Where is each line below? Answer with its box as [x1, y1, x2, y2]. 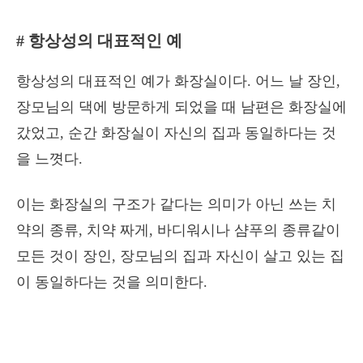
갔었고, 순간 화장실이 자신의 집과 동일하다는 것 [16, 125, 336, 141]
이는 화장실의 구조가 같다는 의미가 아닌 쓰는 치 [16, 196, 336, 212]
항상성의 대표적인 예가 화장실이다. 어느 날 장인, [16, 73, 340, 89]
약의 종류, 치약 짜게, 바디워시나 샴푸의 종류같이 [16, 222, 340, 238]
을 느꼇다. [16, 151, 83, 167]
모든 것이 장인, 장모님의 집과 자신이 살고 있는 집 [16, 248, 344, 264]
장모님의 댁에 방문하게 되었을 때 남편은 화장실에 [16, 99, 347, 115]
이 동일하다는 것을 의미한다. [16, 274, 207, 290]
